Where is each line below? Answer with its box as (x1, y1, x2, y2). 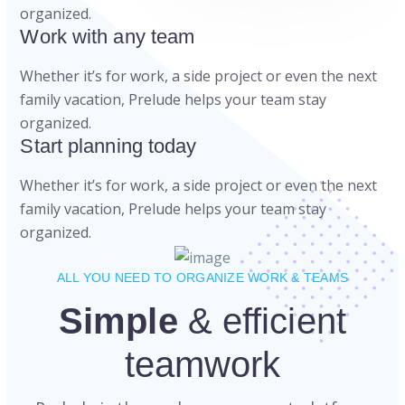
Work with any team (20, 25, 195, 49)
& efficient (187, 301, 346, 342)
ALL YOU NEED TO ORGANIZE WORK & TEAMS (56, 270, 349, 286)
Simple (59, 301, 188, 342)
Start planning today (20, 135, 197, 158)
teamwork (124, 344, 281, 385)
